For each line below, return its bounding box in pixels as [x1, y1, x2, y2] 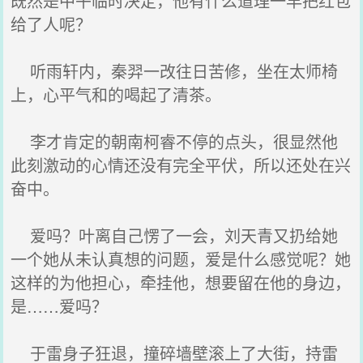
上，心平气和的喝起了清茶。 [11, 83, 222, 106]
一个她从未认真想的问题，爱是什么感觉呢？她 [11, 247, 352, 271]
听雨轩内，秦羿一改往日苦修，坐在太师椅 [11, 59, 339, 83]
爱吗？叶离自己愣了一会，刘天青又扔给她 [11, 224, 339, 247]
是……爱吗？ [11, 294, 109, 318]
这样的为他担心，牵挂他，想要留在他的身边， [11, 271, 352, 294]
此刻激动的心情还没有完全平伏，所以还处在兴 [11, 153, 352, 177]
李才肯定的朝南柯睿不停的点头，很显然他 [11, 130, 339, 153]
